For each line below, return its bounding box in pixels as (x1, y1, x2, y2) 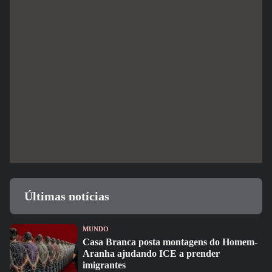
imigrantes (83, 260, 126, 270)
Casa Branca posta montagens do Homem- (83, 237, 257, 247)
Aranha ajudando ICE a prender (83, 248, 220, 259)
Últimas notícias (24, 189, 109, 203)
